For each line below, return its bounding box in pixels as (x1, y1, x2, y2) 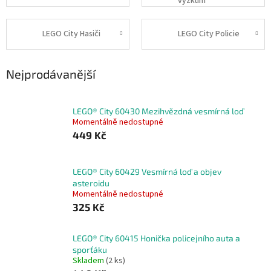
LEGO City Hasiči (42, 28, 100, 41)
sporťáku (73, 244, 107, 255)
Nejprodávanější (6, 66, 96, 81)
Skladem (73, 255, 106, 267)
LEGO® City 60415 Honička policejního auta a (73, 233, 240, 244)
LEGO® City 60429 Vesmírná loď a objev (73, 166, 221, 177)
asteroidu (73, 178, 109, 189)
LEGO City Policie (178, 28, 240, 41)
